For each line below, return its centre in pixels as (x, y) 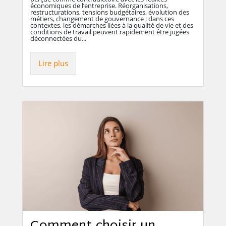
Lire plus (53, 63)
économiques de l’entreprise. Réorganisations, (99, 6)
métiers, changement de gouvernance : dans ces (102, 19)
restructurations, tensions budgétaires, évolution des (110, 12)
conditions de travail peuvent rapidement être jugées (110, 32)
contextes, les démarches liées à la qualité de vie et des (112, 25)
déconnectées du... (58, 39)
